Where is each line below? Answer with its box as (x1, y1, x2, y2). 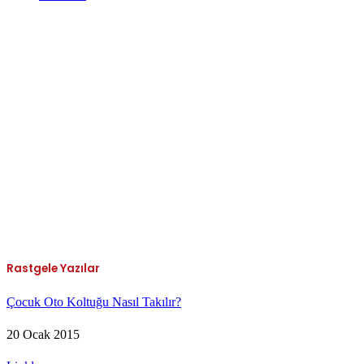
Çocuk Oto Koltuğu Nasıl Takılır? (6, 295, 181, 310)
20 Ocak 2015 (6, 327, 80, 341)
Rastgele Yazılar (6, 261, 100, 277)
